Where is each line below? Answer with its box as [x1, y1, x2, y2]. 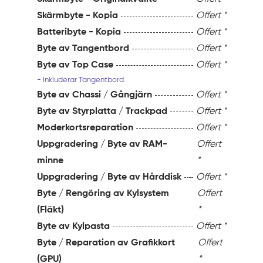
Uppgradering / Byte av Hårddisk [37, 173, 182, 183]
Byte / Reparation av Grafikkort [37, 238, 176, 248]
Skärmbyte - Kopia [37, 11, 119, 21]
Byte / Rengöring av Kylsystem [37, 189, 170, 199]
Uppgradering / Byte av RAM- [37, 140, 168, 150]
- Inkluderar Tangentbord [37, 76, 124, 85]
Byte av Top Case [37, 60, 114, 70]
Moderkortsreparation [37, 123, 134, 133]
